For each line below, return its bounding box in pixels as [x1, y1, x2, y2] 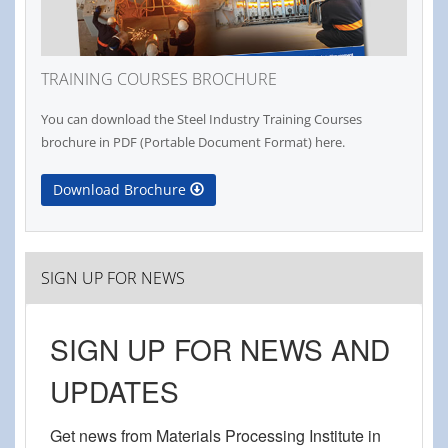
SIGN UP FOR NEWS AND [50, 328, 390, 369]
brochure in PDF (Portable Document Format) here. [41, 132, 345, 151]
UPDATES [50, 370, 179, 411]
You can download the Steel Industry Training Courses [41, 109, 362, 128]
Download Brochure [53, 179, 190, 199]
